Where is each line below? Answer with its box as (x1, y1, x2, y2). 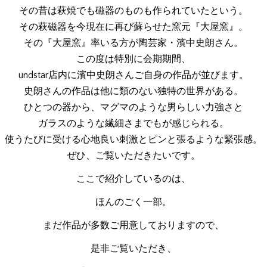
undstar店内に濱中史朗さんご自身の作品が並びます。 (18, 70, 249, 80)
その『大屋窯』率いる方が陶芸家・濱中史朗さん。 (24, 38, 243, 48)
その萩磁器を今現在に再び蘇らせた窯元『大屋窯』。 (19, 21, 248, 32)
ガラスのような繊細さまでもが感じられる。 (38, 118, 229, 129)
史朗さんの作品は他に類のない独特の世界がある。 (24, 86, 243, 97)
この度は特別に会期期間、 (76, 54, 191, 64)
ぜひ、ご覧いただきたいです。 (67, 150, 200, 161)
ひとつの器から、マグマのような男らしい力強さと (24, 102, 243, 113)
